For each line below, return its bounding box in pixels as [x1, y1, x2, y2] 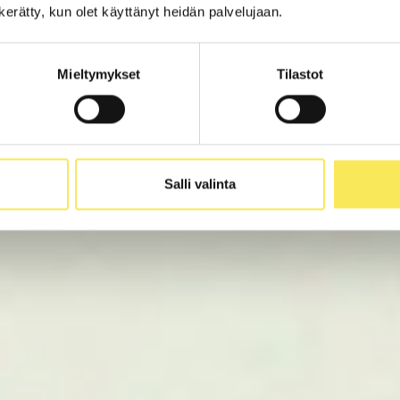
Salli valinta [164, 176, 236, 192]
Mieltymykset [57, 66, 141, 82]
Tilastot [276, 66, 324, 82]
